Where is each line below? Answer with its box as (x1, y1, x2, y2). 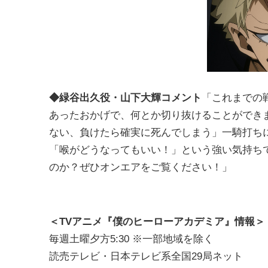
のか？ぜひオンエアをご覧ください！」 (49, 162, 232, 173)
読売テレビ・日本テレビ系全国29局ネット (49, 251, 243, 262)
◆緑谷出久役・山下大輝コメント (49, 92, 202, 103)
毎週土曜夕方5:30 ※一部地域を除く (49, 233, 217, 245)
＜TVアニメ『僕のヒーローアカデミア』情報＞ (49, 216, 265, 227)
